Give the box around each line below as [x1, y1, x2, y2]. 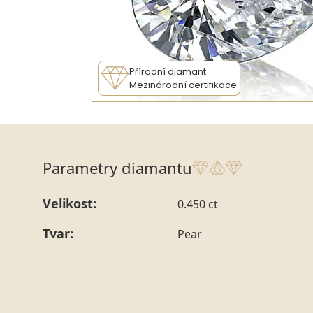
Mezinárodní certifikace [129, 78, 237, 92]
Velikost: [43, 195, 96, 212]
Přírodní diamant [129, 65, 206, 79]
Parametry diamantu [43, 157, 192, 179]
